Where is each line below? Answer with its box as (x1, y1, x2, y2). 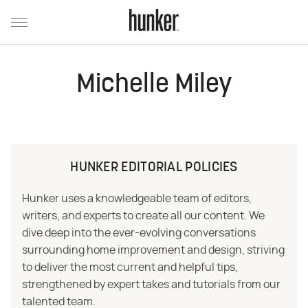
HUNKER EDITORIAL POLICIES (70, 161, 238, 175)
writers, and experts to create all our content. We (22, 210, 265, 221)
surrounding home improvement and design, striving (22, 245, 285, 256)
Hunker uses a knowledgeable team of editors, (22, 193, 252, 204)
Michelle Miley (76, 72, 232, 99)
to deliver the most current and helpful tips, (22, 262, 238, 273)
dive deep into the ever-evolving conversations (22, 228, 256, 239)
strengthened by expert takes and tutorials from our (22, 279, 280, 290)
